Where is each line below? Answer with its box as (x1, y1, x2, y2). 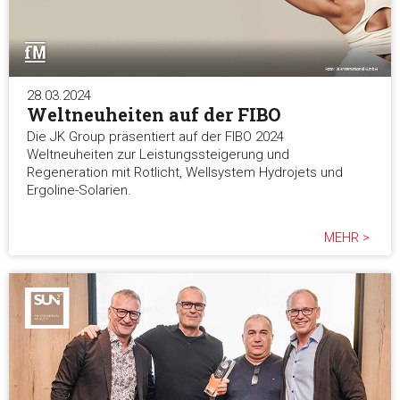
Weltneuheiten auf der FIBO (27, 102, 280, 126)
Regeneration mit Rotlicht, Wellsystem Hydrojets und (27, 163, 343, 180)
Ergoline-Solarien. (27, 181, 131, 198)
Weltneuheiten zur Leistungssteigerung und (27, 146, 289, 162)
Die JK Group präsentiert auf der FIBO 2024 (27, 128, 284, 145)
